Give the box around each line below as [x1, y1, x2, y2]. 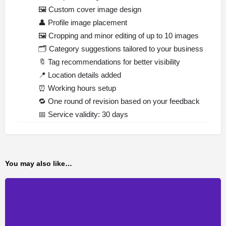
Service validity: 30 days [46, 109, 128, 119]
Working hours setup [46, 83, 116, 92]
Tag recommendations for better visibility [46, 57, 180, 66]
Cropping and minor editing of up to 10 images [46, 31, 199, 40]
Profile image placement [46, 18, 127, 27]
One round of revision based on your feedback [46, 96, 200, 105]
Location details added [46, 70, 121, 79]
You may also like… [5, 159, 72, 167]
